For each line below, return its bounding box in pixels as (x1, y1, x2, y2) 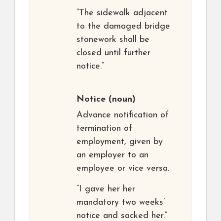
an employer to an (76, 150, 148, 160)
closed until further (76, 48, 150, 58)
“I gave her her (76, 184, 135, 194)
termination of (76, 124, 132, 133)
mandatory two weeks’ (76, 198, 165, 207)
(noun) (106, 95, 136, 104)
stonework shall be (76, 35, 149, 44)
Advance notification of (76, 110, 169, 120)
